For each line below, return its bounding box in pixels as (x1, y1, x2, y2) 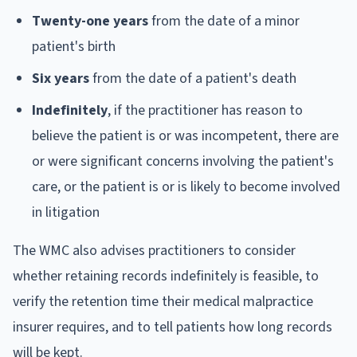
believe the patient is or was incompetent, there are (32, 125, 339, 146)
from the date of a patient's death (89, 68, 296, 88)
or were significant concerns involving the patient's (32, 151, 334, 171)
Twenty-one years (32, 10, 148, 31)
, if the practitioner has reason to (108, 100, 303, 120)
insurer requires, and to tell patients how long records (13, 316, 332, 337)
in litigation (32, 202, 100, 222)
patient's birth (32, 36, 116, 57)
